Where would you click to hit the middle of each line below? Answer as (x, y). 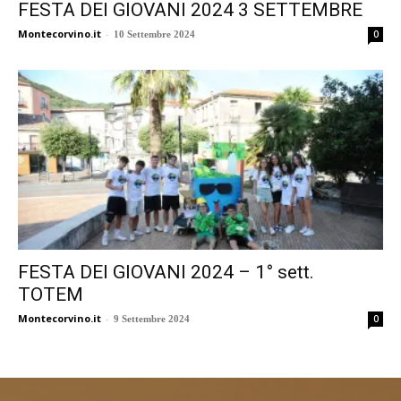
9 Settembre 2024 (152, 319)
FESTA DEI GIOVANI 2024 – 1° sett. (166, 272)
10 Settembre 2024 (154, 34)
